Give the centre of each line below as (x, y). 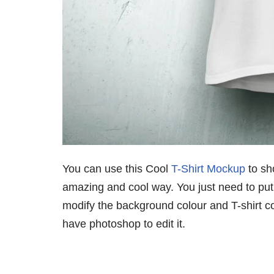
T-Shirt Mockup (208, 168)
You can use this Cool (117, 168)
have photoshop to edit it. (124, 224)
